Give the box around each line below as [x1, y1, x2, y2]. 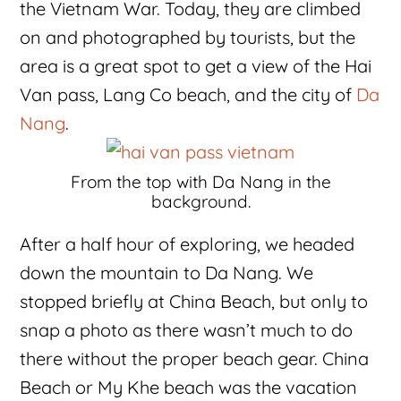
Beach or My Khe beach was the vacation [20, 376, 358, 399]
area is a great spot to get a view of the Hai [20, 55, 372, 78]
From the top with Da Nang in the [70, 171, 331, 193]
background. [150, 191, 251, 213]
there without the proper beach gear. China [20, 347, 370, 371]
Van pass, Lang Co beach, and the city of [20, 83, 357, 107]
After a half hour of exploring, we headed [20, 233, 355, 256]
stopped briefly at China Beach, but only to [20, 290, 369, 313]
